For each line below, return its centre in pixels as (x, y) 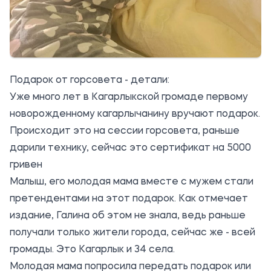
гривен (26, 165)
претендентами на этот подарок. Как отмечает (129, 199)
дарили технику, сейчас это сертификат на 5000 (130, 148)
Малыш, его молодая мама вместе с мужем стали (132, 182)
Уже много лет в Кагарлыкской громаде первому (129, 97)
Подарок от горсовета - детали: (90, 80)
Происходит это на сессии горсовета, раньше (125, 131)
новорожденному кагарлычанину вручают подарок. (135, 114)
